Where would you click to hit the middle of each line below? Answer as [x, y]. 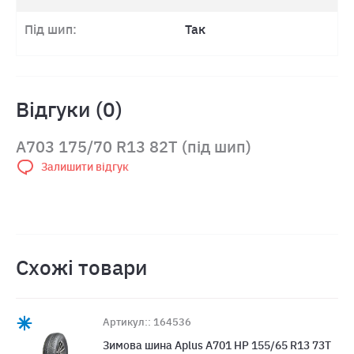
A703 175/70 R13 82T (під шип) [134, 147]
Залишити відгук [85, 167]
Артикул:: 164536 [147, 322]
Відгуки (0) [69, 109]
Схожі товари [82, 267]
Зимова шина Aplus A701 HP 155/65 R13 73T [217, 345]
